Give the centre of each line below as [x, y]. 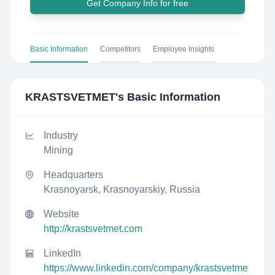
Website [61, 214]
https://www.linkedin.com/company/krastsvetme [146, 268]
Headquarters [73, 175]
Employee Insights [184, 49]
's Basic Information [168, 97]
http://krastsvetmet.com [93, 229]
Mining [58, 150]
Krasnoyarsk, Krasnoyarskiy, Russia [122, 189]
